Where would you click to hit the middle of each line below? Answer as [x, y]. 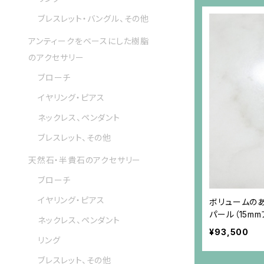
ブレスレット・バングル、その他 [93, 19]
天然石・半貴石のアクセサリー [85, 160]
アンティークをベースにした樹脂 [89, 41]
